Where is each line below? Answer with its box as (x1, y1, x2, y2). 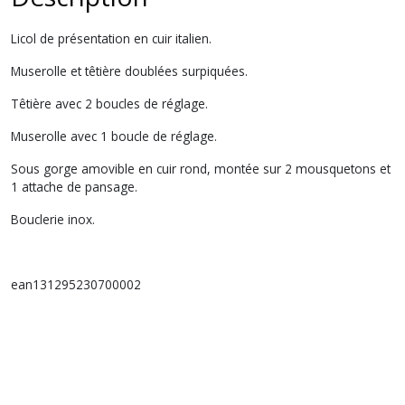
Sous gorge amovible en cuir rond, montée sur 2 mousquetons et (11, 159, 391, 177)
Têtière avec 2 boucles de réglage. (11, 94, 208, 112)
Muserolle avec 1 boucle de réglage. (11, 127, 217, 145)
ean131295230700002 (11, 275, 141, 293)
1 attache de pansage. (11, 177, 137, 195)
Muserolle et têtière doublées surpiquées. (11, 61, 248, 80)
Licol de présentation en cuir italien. (11, 29, 212, 47)
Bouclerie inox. (11, 210, 95, 228)
